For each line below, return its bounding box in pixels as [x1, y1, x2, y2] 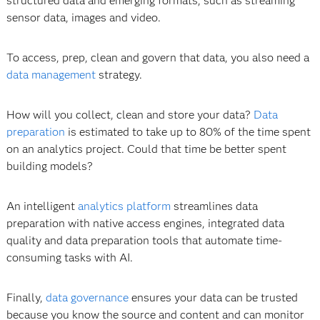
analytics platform [77, 199, 171, 214]
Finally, [6, 291, 46, 305]
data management [6, 68, 96, 82]
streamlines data [170, 199, 258, 214]
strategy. [95, 68, 142, 82]
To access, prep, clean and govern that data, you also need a [6, 51, 309, 65]
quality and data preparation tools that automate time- [6, 234, 282, 248]
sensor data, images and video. [6, 11, 161, 25]
